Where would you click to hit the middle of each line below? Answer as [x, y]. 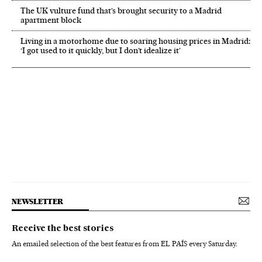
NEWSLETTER [37, 201]
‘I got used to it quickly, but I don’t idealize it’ [101, 50]
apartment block [51, 20]
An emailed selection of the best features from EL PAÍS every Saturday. [125, 243]
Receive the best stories [63, 228]
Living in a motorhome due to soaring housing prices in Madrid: [135, 41]
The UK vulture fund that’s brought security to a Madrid [121, 10]
